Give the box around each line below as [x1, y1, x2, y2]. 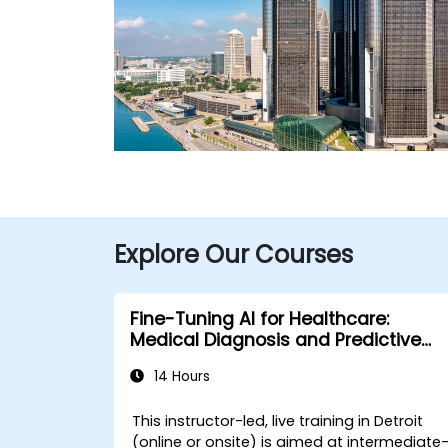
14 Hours [150, 367, 210, 386]
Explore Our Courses [114, 238, 353, 271]
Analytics [130, 349, 211, 373]
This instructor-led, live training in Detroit [132, 411, 424, 431]
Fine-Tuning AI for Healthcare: [130, 307, 389, 331]
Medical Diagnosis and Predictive [130, 328, 421, 352]
